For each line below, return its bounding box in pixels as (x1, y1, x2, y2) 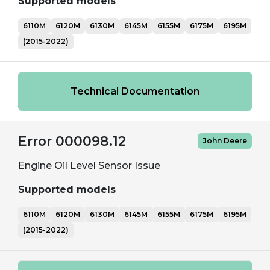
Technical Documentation (71, 86, 199, 97)
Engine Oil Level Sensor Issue (18, 160, 160, 171)
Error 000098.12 (18, 133, 126, 149)
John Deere (202, 136, 247, 145)
